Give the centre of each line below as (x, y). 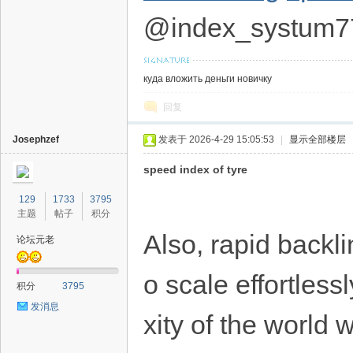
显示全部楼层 (318, 139)
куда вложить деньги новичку (208, 79)
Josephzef (36, 139)
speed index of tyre (195, 169)
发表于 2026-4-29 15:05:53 (216, 139)
